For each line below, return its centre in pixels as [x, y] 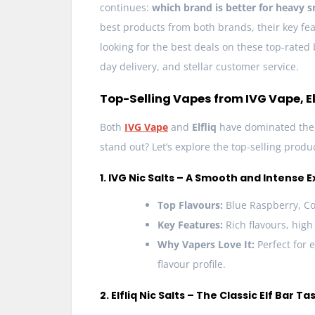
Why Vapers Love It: [206, 245]
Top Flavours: [190, 205]
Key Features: [190, 225]
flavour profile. [192, 264]
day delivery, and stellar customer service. [199, 67]
